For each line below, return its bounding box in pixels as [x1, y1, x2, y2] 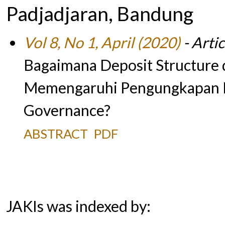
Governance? [24, 101, 110, 120]
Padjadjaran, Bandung [6, 1, 193, 25]
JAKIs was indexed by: [6, 196, 151, 215]
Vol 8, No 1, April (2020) [24, 33, 180, 52]
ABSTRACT [24, 126, 88, 142]
